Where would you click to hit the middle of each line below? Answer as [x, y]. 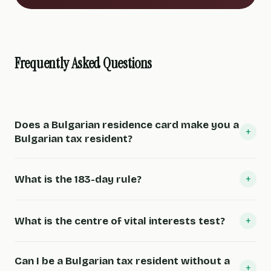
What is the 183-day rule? [78, 179]
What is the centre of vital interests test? [120, 221]
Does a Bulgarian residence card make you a [127, 125]
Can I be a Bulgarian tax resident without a [122, 261]
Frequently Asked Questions [83, 63]
